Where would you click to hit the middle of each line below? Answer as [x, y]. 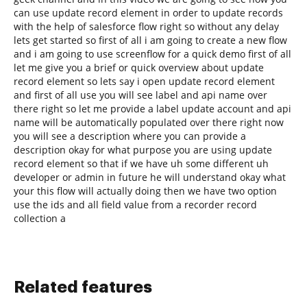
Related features [83, 287]
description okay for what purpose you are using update [143, 149]
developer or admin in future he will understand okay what [150, 177]
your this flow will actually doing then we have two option [145, 191]
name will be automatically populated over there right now [149, 122]
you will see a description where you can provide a [130, 136]
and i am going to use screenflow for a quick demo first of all [152, 53]
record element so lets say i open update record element [144, 81]
